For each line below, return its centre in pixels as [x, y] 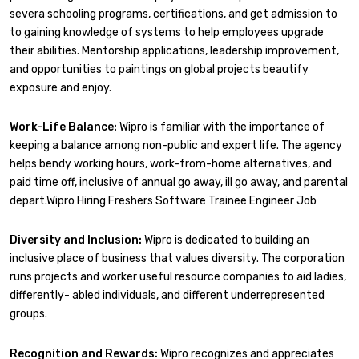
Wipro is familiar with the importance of [221, 127]
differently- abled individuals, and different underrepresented [167, 296]
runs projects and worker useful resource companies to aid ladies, [178, 277]
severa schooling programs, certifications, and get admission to [173, 14]
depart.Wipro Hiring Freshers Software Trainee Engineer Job [163, 200]
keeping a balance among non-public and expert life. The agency [176, 145]
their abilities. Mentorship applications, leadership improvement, [174, 50]
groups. [28, 314]
